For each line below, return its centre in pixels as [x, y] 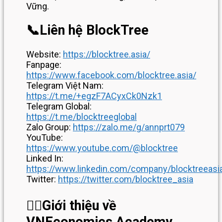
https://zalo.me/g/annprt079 [129, 127]
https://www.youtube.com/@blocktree [102, 148]
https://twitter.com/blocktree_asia [126, 179]
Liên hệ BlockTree [94, 30]
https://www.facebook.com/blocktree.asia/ [111, 75]
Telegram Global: [59, 107]
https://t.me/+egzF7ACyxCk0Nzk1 [94, 96]
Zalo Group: [50, 127]
